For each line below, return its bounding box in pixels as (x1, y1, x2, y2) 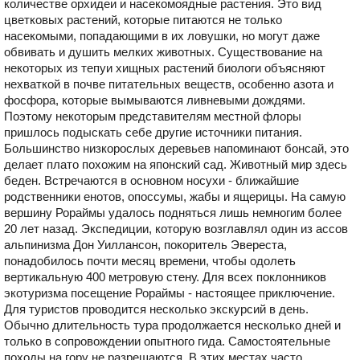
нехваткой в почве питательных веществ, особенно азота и (4, 77, 333, 91)
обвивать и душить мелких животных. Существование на (4, 45, 322, 59)
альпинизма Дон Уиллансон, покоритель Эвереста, (4, 238, 287, 252)
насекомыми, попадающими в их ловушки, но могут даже (4, 29, 320, 43)
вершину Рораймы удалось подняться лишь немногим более (4, 206, 342, 219)
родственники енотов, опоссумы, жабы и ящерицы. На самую (4, 190, 346, 203)
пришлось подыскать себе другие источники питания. (4, 125, 302, 139)
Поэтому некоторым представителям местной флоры (4, 109, 301, 123)
